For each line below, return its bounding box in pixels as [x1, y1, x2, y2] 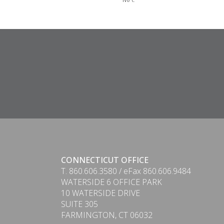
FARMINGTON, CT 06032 [61, 209, 152, 220]
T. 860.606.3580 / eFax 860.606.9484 [61, 165, 191, 176]
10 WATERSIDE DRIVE [61, 187, 140, 198]
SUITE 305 [61, 198, 98, 209]
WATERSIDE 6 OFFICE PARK [61, 176, 162, 187]
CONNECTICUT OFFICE [61, 154, 148, 165]
